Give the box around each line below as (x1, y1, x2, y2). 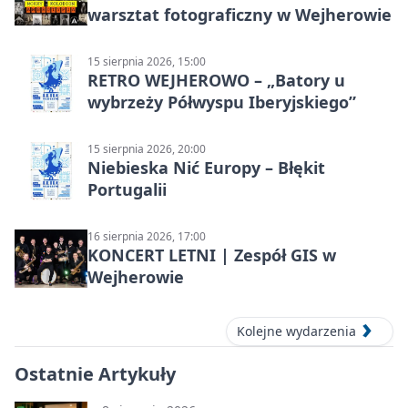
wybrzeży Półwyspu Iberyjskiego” (87, 91, 356, 114)
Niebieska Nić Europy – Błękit (87, 157, 325, 179)
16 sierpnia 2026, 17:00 (87, 229, 206, 245)
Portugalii (87, 178, 167, 201)
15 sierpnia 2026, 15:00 (87, 54, 206, 70)
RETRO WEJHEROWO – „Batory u (87, 69, 345, 92)
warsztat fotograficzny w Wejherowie (87, 4, 392, 26)
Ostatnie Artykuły (15, 362, 176, 387)
